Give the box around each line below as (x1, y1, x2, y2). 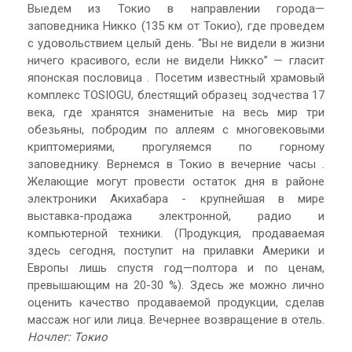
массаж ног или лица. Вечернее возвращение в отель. (27, 312, 324, 327)
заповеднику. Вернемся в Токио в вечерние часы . (27, 156, 324, 171)
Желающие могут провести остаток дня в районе (27, 174, 324, 189)
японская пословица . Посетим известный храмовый (27, 70, 324, 85)
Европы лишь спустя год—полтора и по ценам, (27, 260, 324, 275)
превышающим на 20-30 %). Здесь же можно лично (27, 277, 324, 292)
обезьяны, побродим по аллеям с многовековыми (27, 122, 324, 137)
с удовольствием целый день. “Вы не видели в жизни (27, 35, 324, 50)
